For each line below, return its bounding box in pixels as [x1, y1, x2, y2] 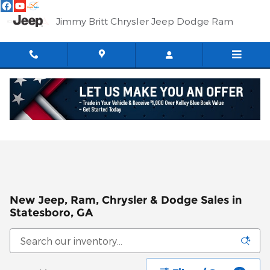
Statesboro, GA [10, 206, 93, 219]
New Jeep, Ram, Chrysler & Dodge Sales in [10, 193, 242, 206]
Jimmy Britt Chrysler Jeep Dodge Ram [56, 15, 233, 27]
